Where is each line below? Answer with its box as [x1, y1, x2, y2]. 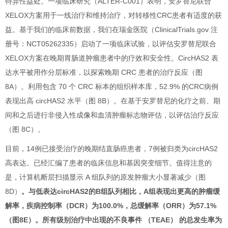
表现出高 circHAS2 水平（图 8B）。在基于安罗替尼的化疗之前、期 [5, 96, 220, 105]
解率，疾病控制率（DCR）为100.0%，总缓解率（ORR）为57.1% [5, 201, 216, 210]
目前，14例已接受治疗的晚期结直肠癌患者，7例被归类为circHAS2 [5, 144, 218, 153]
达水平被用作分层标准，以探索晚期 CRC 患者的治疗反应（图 [5, 68, 203, 76]
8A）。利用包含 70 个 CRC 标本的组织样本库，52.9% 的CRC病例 [5, 82, 218, 91]
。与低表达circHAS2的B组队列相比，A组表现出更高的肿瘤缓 [21, 187, 220, 195]
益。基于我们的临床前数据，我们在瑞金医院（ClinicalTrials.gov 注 [5, 25, 218, 34]
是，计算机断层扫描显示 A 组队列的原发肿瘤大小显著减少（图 [5, 173, 206, 181]
